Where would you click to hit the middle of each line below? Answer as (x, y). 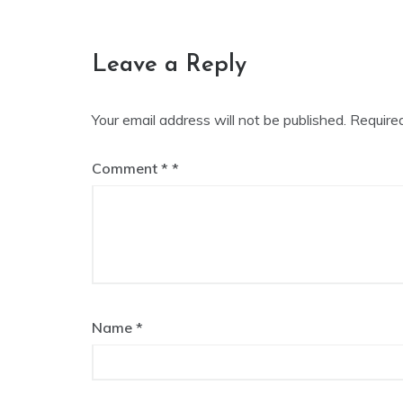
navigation (161, 47)
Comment (126, 168)
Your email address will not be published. (219, 120)
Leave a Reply (169, 65)
